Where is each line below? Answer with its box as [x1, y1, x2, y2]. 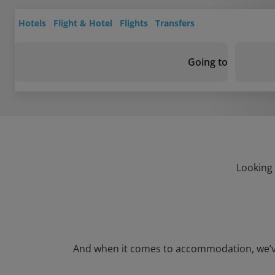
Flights [120, 17, 148, 29]
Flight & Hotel [53, 17, 112, 29]
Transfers [155, 17, 195, 29]
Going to [188, 55, 228, 69]
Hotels [18, 17, 46, 29]
